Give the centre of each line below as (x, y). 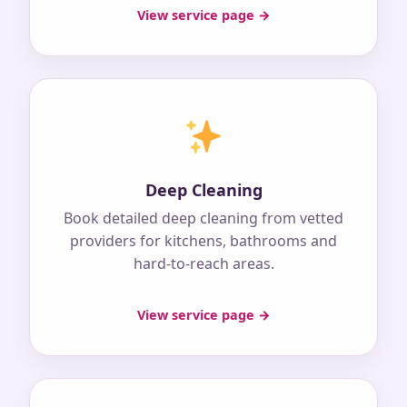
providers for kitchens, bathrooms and (203, 241)
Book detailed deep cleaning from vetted (203, 218)
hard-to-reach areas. (203, 264)
